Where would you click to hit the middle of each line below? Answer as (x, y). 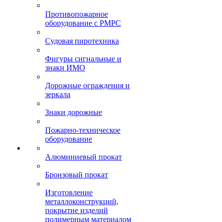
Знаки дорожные (74, 112)
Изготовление (69, 193)
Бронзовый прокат (77, 175)
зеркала (58, 94)
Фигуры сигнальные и (83, 59)
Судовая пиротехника (82, 41)
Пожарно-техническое (83, 130)
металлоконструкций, (82, 201)
